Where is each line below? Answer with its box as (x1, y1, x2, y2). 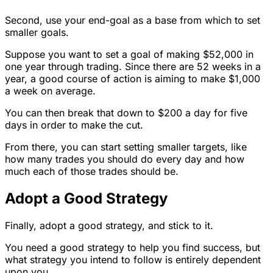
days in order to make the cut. (5, 119, 143, 132)
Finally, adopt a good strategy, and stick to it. (5, 219, 213, 232)
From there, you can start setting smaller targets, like (5, 141, 247, 154)
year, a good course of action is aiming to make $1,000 (5, 73, 260, 85)
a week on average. (5, 85, 96, 97)
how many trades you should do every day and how (5, 153, 244, 166)
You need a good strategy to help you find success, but (5, 241, 260, 254)
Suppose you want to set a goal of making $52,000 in (5, 48, 253, 61)
